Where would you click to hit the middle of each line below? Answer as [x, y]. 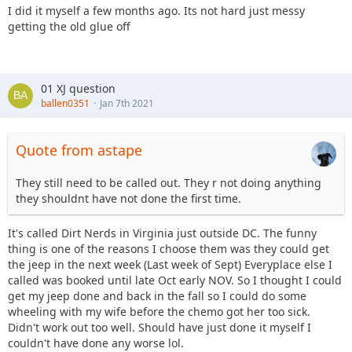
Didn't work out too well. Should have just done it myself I [159, 327]
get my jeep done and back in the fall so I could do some [157, 296]
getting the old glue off [69, 26]
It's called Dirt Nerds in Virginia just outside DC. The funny [162, 233]
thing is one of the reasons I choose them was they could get [169, 249]
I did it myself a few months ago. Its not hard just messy [156, 11]
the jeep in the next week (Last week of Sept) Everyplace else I [170, 264]
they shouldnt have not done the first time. [128, 198]
